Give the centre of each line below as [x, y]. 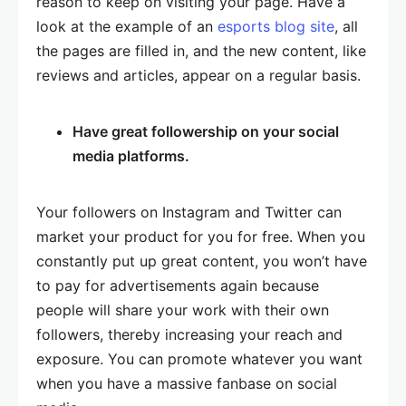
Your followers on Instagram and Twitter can [189, 212]
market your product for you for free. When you [201, 237]
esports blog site [276, 26]
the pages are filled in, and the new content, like [201, 51]
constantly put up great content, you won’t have [202, 261]
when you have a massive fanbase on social [187, 383]
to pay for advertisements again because [178, 285]
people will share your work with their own [183, 310]
